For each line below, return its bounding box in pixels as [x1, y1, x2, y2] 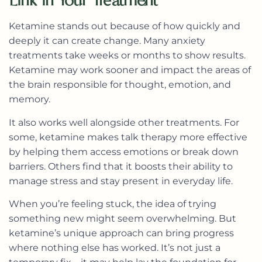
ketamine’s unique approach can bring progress [9, 227, 234, 239]
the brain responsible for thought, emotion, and [9, 79, 231, 91]
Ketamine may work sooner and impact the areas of [9, 64, 251, 76]
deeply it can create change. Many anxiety [9, 35, 205, 47]
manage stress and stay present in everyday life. [9, 175, 233, 187]
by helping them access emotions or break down [9, 146, 239, 157]
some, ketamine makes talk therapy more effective [9, 131, 247, 143]
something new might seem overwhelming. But [9, 212, 236, 224]
